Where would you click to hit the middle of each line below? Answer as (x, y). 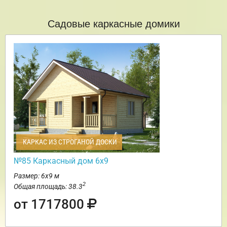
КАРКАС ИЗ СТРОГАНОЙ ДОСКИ (69, 142)
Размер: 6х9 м (36, 176)
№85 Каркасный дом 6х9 (61, 161)
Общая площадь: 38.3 (48, 186)
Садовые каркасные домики (113, 23)
